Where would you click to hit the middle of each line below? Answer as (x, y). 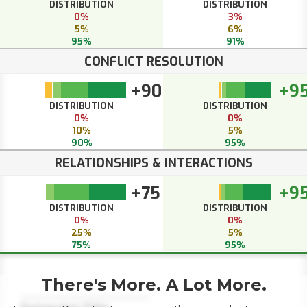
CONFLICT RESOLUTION (153, 61)
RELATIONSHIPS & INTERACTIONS (153, 163)
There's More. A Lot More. (153, 284)
